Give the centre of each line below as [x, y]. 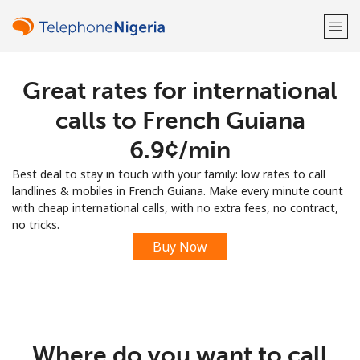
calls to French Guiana [180, 121]
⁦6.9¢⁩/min [180, 150]
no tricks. [36, 225]
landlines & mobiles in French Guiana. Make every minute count [178, 191]
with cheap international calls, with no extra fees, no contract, [175, 208]
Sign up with [180, 176]
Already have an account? [152, 135]
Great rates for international [180, 91]
